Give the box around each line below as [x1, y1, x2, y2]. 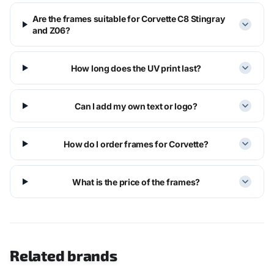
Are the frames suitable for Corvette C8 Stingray [32, 13, 225, 24]
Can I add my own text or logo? [75, 100, 198, 111]
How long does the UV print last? [70, 62, 201, 73]
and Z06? [32, 25, 70, 35]
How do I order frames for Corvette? [64, 138, 209, 149]
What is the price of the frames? [72, 176, 200, 187]
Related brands [10, 246, 117, 264]
